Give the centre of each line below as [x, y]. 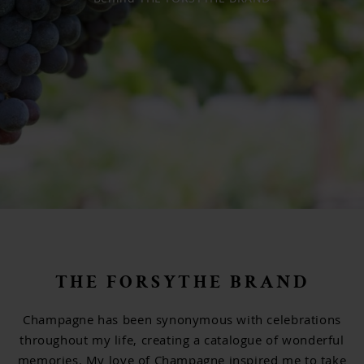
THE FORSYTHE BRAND [182, 284]
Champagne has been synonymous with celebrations [182, 319]
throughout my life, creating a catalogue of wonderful [182, 339]
